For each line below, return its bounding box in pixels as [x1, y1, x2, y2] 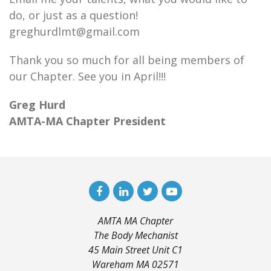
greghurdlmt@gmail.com [9, 24, 140, 39]
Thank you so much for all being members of [9, 53, 244, 67]
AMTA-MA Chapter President [9, 114, 166, 128]
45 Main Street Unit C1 [88, 243, 183, 256]
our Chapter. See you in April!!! [9, 69, 166, 83]
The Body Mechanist [93, 229, 178, 242]
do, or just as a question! [9, 8, 138, 22]
